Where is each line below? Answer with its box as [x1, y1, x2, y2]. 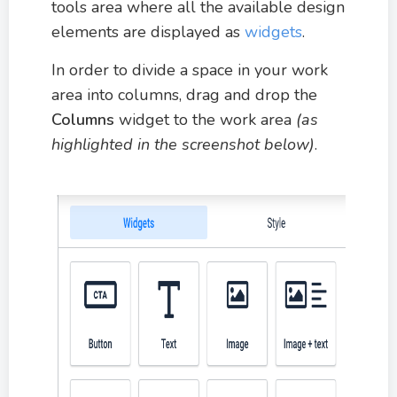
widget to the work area [119, 109, 296, 130]
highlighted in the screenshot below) [51, 134, 315, 155]
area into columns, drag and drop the [51, 84, 317, 105]
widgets [245, 21, 302, 43]
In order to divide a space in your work [51, 59, 328, 81]
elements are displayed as [51, 21, 245, 43]
